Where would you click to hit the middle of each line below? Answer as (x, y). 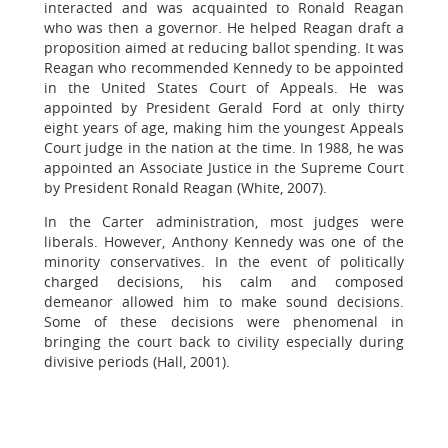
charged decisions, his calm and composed (224, 281)
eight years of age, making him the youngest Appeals (224, 127)
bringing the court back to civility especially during (224, 341)
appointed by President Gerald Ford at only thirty (224, 107)
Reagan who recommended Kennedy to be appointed (224, 67)
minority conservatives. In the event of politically (224, 261)
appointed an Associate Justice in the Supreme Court (224, 167)
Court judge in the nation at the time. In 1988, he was (224, 147)
